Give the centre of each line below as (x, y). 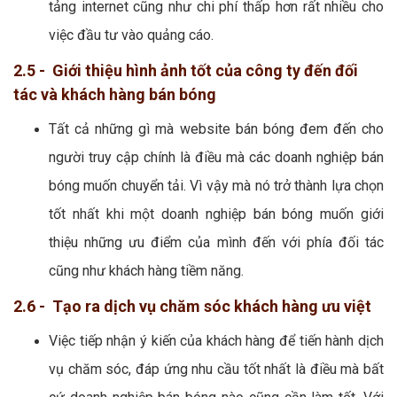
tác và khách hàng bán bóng (115, 94)
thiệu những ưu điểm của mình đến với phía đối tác (216, 242)
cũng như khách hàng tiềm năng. (146, 270)
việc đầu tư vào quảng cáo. (133, 35)
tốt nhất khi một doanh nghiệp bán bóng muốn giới (216, 214)
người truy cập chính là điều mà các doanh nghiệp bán (216, 157)
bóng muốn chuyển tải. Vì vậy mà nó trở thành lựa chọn (216, 185)
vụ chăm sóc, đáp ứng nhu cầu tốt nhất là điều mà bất (216, 369)
